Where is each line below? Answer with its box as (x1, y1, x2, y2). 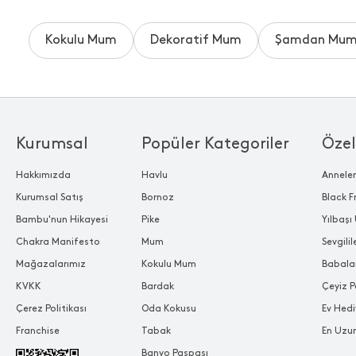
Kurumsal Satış (16, 192, 83, 202)
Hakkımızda (16, 170, 71, 180)
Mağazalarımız (16, 259, 86, 269)
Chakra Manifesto (16, 237, 100, 246)
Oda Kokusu (141, 304, 196, 313)
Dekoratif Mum (150, 33, 242, 46)
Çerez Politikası (16, 304, 87, 313)
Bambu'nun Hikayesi (16, 215, 108, 224)
